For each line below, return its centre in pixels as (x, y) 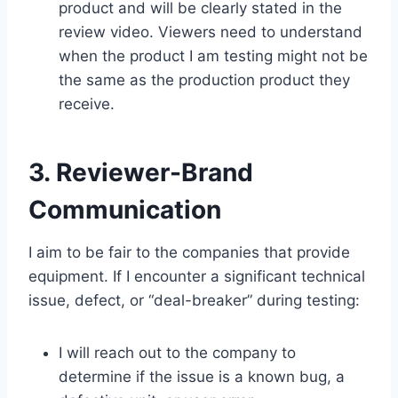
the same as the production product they (204, 80)
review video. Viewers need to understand (211, 32)
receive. (87, 104)
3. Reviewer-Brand (141, 172)
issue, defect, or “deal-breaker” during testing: (194, 300)
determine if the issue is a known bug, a (202, 377)
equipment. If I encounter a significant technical (197, 276)
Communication (125, 210)
